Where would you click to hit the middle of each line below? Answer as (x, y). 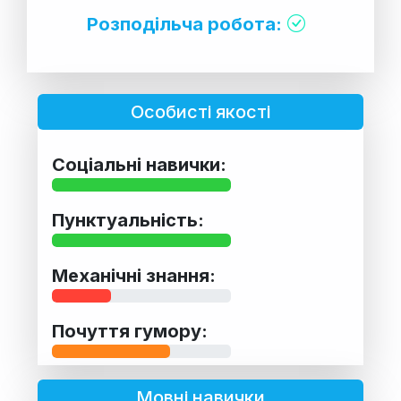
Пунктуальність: (128, 220)
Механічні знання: (134, 275)
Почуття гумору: (130, 331)
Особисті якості (200, 111)
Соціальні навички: (139, 164)
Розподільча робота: (184, 24)
